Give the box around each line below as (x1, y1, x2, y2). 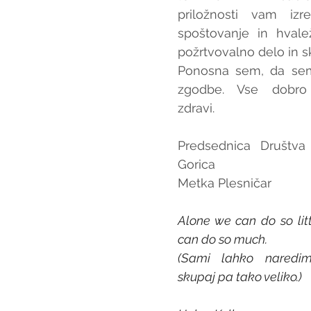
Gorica (178, 157, 215, 171)
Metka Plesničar (178, 176, 271, 190)
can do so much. (178, 232, 267, 246)
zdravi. (178, 101, 215, 115)
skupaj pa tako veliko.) (178, 269, 302, 284)
